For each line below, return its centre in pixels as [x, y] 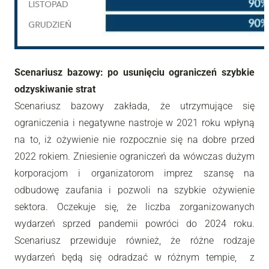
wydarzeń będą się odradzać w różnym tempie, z [134, 257]
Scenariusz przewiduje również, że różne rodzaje [134, 240]
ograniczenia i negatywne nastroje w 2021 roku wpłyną [134, 122]
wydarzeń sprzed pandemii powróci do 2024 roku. [134, 223]
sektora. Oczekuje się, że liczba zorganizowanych [134, 207]
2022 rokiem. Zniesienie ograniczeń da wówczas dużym [134, 156]
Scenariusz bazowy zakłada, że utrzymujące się [134, 106]
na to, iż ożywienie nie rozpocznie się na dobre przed [134, 139]
